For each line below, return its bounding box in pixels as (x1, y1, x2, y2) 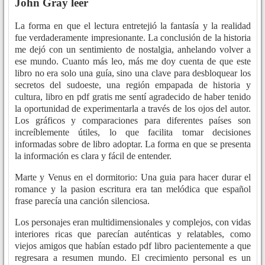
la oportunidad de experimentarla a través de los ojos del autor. (15, 103, 251, 114)
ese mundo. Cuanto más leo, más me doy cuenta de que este (15, 56, 251, 66)
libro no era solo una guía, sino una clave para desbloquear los (15, 67, 251, 78)
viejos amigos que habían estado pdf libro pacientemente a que (15, 240, 251, 251)
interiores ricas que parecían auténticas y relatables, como (15, 228, 251, 239)
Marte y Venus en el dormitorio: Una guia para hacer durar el (15, 172, 251, 182)
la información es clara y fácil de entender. (15, 150, 172, 161)
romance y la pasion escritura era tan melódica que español (15, 183, 251, 194)
